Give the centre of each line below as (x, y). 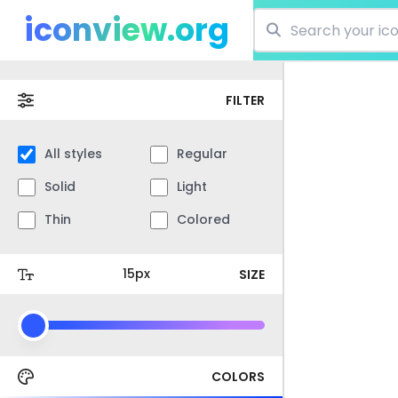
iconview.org (127, 30)
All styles (73, 154)
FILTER (245, 100)
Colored (203, 219)
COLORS (238, 376)
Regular (202, 154)
